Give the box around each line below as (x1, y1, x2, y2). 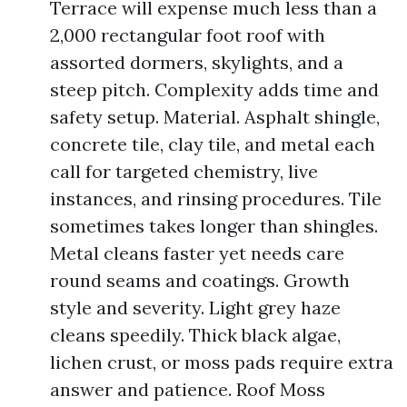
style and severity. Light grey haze (50, 296, 341, 319)
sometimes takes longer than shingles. (50, 214, 378, 237)
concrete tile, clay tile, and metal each (50, 133, 375, 155)
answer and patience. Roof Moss (50, 378, 325, 401)
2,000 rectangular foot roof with (50, 24, 325, 46)
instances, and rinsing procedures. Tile (50, 187, 382, 210)
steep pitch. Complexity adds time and (50, 78, 379, 101)
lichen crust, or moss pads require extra (50, 351, 393, 373)
